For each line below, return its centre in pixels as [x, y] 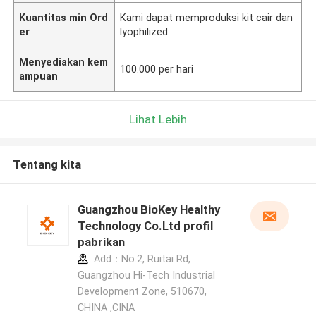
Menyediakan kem [64, 62]
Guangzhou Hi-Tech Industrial [146, 275]
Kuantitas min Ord [64, 17]
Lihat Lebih [158, 119]
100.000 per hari [157, 69]
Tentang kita [47, 165]
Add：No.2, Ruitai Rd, [140, 259]
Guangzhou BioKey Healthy [148, 210]
